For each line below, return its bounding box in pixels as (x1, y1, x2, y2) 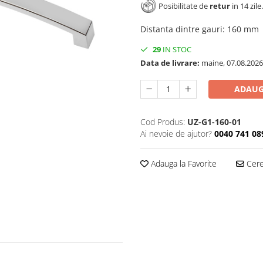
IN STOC (161, 44, 191, 55)
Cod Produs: (140, 116, 185, 128)
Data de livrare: (140, 58, 200, 69)
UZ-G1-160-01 (187, 116, 241, 128)
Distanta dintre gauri (140, 23, 222, 35)
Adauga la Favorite (149, 158, 217, 170)
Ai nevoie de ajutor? (140, 128, 212, 140)
